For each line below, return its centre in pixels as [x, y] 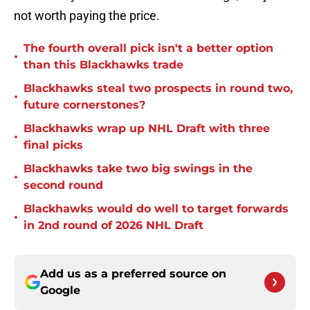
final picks [53, 145]
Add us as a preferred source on [133, 274]
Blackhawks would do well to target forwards [156, 209]
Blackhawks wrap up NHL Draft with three [147, 129]
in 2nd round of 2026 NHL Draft [113, 226]
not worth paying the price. [87, 16]
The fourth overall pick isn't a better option [148, 48]
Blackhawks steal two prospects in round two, [158, 89]
